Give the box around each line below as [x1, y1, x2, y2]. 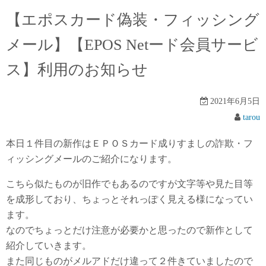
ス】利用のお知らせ [6, 61, 148, 79]
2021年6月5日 [208, 97, 260, 106]
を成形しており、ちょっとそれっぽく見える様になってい [6, 194, 253, 205]
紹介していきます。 [6, 240, 91, 251]
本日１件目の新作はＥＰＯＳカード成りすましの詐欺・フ [6, 138, 253, 149]
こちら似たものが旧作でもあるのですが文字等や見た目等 [6, 179, 253, 189]
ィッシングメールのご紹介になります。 [6, 154, 177, 164]
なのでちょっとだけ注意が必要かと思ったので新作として [6, 225, 253, 236]
